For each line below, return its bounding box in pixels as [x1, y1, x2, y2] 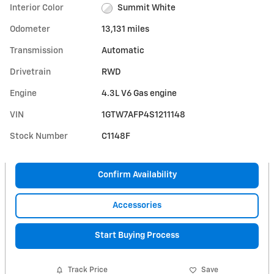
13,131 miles [102, 25, 150, 34]
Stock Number [10, 132, 68, 141]
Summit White [117, 4, 176, 12]
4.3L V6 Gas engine [102, 89, 177, 98]
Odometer [10, 25, 50, 34]
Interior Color [10, 4, 64, 12]
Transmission [10, 46, 63, 55]
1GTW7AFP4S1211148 [102, 111, 186, 119]
